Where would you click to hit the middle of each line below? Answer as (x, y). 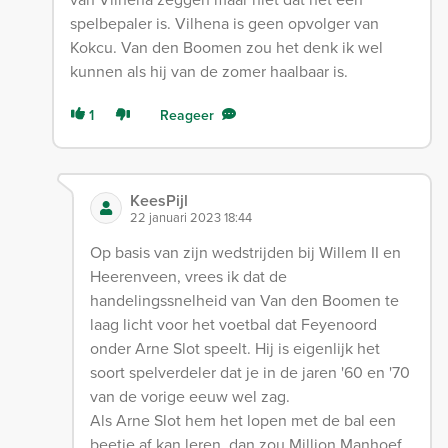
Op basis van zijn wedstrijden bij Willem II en (245, 252)
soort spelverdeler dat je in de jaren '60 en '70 (249, 372)
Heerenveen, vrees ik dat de (188, 276)
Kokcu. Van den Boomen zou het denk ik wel (226, 47)
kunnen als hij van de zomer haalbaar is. (208, 71)
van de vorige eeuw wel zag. (189, 396)
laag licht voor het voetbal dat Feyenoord (233, 324)
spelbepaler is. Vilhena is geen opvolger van (224, 23)
